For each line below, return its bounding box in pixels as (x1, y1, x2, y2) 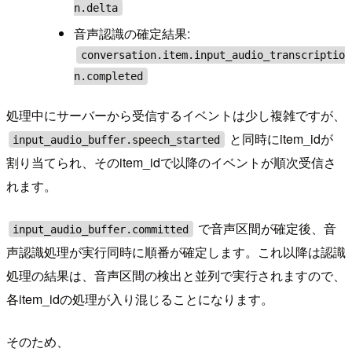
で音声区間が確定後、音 (195, 219, 337, 238)
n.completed (74, 69, 144, 82)
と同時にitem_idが (226, 130, 334, 148)
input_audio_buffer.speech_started (13, 133, 221, 146)
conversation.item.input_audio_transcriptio (80, 48, 345, 61)
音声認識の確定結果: (74, 24, 191, 43)
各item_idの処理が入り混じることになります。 (6, 290, 273, 309)
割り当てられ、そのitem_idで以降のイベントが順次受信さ (6, 153, 336, 172)
